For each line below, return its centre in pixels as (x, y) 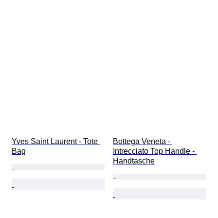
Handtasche (134, 161)
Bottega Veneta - (143, 142)
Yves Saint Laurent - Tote (56, 142)
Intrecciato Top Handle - (155, 151)
